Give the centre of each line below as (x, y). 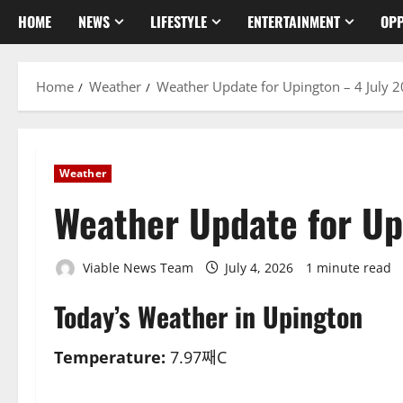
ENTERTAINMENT (294, 21)
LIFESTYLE (179, 21)
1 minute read (349, 267)
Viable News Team (136, 267)
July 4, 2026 (259, 267)
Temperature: (110, 358)
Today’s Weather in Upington (208, 317)
